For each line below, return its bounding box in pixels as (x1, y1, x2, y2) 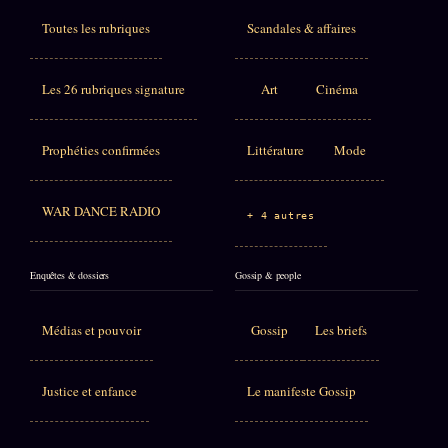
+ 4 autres (247, 209, 315, 221)
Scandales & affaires (247, 18, 356, 37)
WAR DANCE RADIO (42, 201, 160, 220)
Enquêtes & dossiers (30, 267, 110, 282)
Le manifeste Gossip (247, 381, 356, 400)
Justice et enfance (42, 381, 137, 400)
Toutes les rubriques (42, 18, 150, 37)
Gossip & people (235, 267, 301, 282)
